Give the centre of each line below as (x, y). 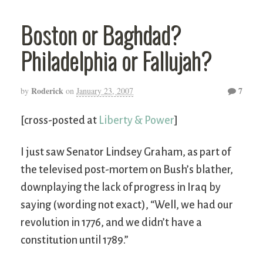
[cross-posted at (60, 121)
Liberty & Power (136, 121)
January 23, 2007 (105, 91)
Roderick (47, 91)
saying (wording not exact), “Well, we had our (127, 205)
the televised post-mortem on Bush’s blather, (127, 170)
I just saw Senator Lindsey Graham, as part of (126, 152)
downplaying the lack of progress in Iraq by (121, 188)
